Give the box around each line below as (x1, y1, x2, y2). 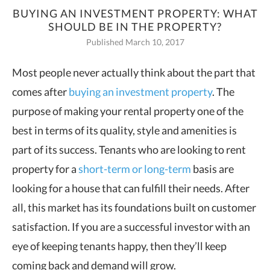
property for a (12, 162, 78, 175)
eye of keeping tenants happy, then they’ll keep (12, 239, 227, 253)
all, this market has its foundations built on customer (12, 200, 256, 214)
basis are (191, 162, 234, 175)
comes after (12, 84, 69, 98)
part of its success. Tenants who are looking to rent (12, 142, 246, 156)
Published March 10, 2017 (86, 36, 184, 47)
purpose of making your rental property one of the (12, 104, 243, 118)
